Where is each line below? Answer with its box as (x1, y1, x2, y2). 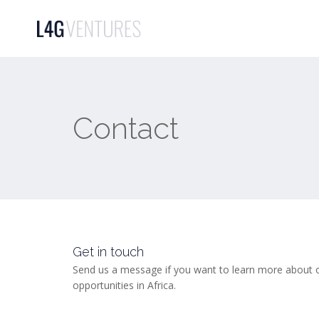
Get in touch (73, 244, 144, 259)
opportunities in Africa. (73, 278, 176, 292)
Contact (73, 110, 179, 146)
